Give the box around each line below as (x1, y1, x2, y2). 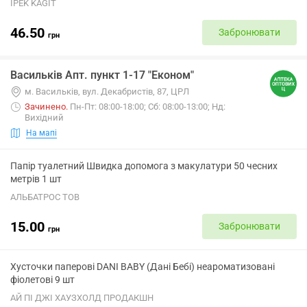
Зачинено (25, 101, 66, 112)
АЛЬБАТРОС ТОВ (10, 192, 79, 202)
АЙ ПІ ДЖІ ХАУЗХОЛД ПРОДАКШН (10, 293, 153, 303)
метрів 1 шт (10, 173, 62, 184)
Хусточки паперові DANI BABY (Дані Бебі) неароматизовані (10, 261, 275, 272)
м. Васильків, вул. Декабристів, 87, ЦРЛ (25, 86, 189, 97)
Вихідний (25, 112, 64, 123)
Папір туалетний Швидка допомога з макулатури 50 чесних (10, 160, 278, 171)
